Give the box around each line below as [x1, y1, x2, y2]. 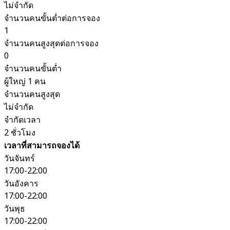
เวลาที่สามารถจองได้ [4, 139, 80, 152]
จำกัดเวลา [4, 113, 41, 126]
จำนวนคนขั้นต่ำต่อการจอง [4, 12, 100, 25]
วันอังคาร [4, 177, 39, 190]
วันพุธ [4, 202, 25, 215]
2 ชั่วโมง [4, 126, 35, 139]
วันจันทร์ [4, 152, 35, 165]
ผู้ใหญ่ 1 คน [4, 75, 46, 88]
